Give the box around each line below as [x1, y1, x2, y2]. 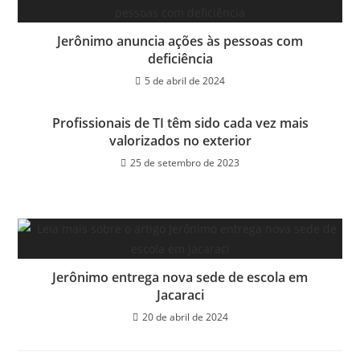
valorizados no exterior [108, 131, 252, 149]
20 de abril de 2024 [141, 309, 228, 324]
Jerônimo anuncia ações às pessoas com [57, 31, 303, 50]
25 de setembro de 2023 [130, 155, 239, 170]
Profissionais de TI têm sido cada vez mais [51, 113, 309, 132]
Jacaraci [156, 285, 204, 304]
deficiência [147, 49, 213, 67]
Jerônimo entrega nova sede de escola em [52, 268, 308, 286]
